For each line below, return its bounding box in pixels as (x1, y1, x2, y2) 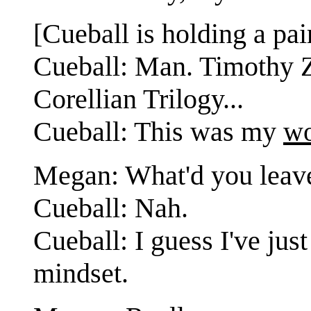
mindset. (33, 257, 128, 289)
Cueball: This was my (33, 115, 283, 147)
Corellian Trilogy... (33, 83, 244, 115)
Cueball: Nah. (33, 192, 188, 224)
